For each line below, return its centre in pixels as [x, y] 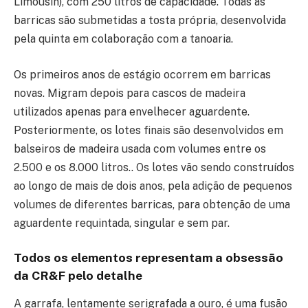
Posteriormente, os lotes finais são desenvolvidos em [148, 130]
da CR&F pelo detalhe [78, 276]
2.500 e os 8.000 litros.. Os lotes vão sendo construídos [154, 167]
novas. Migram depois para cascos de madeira [130, 93]
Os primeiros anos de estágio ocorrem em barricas [142, 74]
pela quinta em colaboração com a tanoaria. [123, 39]
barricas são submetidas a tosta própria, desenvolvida [150, 21]
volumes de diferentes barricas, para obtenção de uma [152, 204]
